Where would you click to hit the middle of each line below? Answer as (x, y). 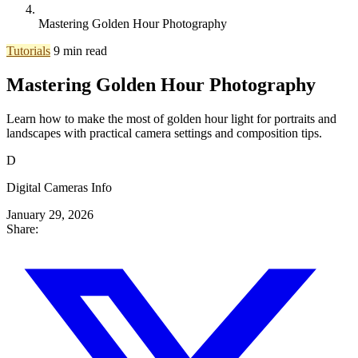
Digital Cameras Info (59, 187)
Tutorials (28, 51)
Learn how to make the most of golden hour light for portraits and (171, 118)
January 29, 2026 (50, 214)
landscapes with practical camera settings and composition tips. (164, 133)
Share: (22, 229)
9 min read (80, 51)
